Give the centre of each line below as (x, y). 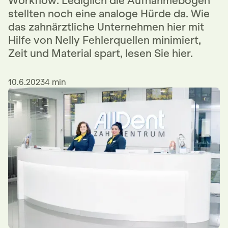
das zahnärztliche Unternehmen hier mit (106, 27)
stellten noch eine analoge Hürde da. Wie (109, 14)
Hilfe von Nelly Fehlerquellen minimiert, (105, 40)
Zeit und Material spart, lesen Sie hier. (101, 53)
